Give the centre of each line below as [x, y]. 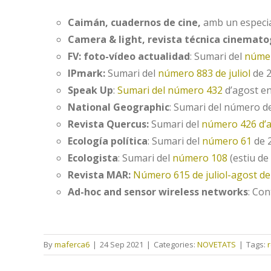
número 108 [200, 158]
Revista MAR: [99, 175]
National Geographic [119, 107]
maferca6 [72, 244]
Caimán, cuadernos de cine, [135, 22]
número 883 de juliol [204, 73]
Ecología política [108, 141]
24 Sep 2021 [122, 244]
